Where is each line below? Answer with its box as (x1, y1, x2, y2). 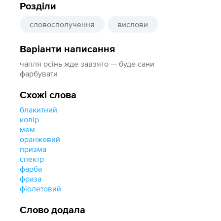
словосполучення (30, 20, 95, 29)
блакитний (20, 105, 58, 114)
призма (20, 145, 47, 153)
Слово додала (20, 205, 86, 215)
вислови (117, 20, 148, 29)
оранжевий (20, 135, 61, 144)
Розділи (20, 1, 57, 11)
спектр (20, 154, 44, 163)
